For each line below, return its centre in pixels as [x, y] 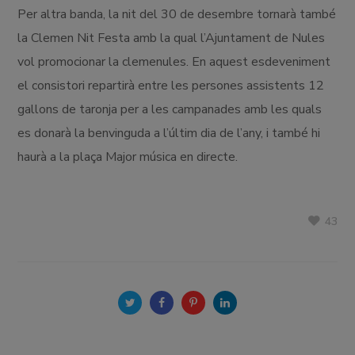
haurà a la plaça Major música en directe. [133, 157]
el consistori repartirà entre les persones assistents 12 [171, 85]
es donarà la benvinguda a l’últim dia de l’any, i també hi [169, 133]
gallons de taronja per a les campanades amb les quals [170, 109]
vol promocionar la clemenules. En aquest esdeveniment [174, 61]
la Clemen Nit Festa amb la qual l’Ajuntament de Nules [172, 38]
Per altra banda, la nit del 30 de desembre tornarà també [177, 14]
